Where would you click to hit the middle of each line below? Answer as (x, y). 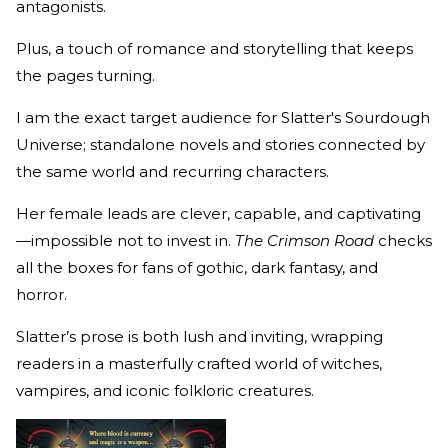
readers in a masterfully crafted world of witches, (199, 363)
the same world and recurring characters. (174, 171)
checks (403, 240)
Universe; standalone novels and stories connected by (220, 144)
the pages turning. (87, 75)
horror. (43, 294)
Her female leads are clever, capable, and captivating (218, 213)
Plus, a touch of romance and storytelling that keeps (214, 48)
